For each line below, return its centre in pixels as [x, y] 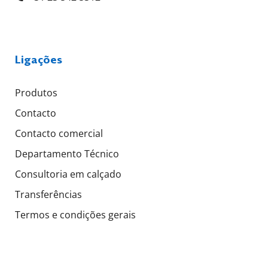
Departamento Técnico [67, 153]
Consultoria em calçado [68, 174]
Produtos [36, 92]
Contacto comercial [59, 133]
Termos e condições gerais [75, 214]
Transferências [48, 194]
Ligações [39, 59]
